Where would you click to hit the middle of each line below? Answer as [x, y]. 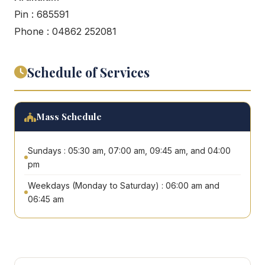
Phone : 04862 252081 [65, 32]
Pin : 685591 [42, 14]
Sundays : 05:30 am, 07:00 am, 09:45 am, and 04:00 [129, 151]
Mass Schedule [69, 117]
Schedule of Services [88, 72]
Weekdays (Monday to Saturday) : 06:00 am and [124, 186]
